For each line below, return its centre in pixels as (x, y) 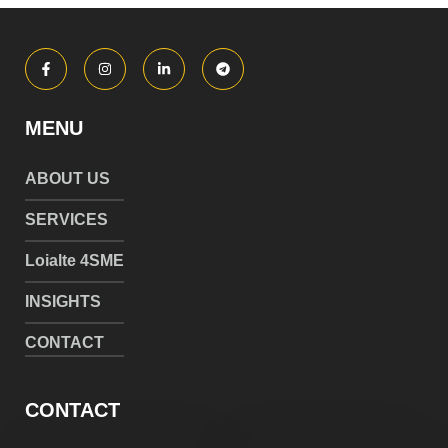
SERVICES (66, 220)
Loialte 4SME (74, 261)
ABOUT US (67, 179)
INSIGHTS (63, 302)
